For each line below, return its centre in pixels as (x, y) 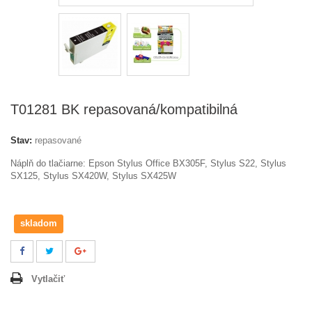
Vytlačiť (48, 279)
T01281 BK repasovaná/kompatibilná (124, 109)
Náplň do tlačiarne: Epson (64, 163)
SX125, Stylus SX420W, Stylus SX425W (93, 175)
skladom (39, 223)
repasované (58, 140)
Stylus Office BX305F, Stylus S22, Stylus (202, 163)
